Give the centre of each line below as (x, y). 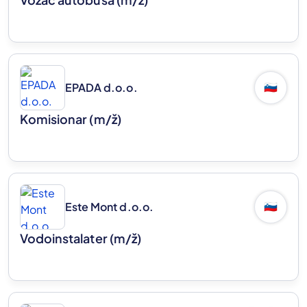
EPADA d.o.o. (101, 88)
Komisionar (55, 119)
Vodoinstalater (65, 238)
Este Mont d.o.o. (109, 207)
